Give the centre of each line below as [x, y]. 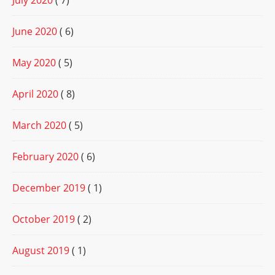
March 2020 [39, 126]
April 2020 [35, 94]
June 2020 [35, 32]
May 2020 [34, 63]
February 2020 [45, 157]
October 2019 [44, 219]
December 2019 [49, 188]
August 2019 [41, 251]
